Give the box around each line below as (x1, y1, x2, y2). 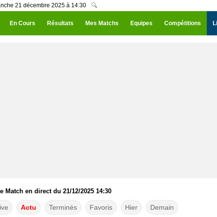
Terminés (48, 203, 77, 211)
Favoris (89, 203, 112, 211)
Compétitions (164, 20, 201, 27)
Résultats (47, 20, 74, 27)
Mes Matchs (85, 20, 119, 27)
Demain (150, 203, 174, 211)
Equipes (130, 20, 153, 27)
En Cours (10, 20, 35, 27)
